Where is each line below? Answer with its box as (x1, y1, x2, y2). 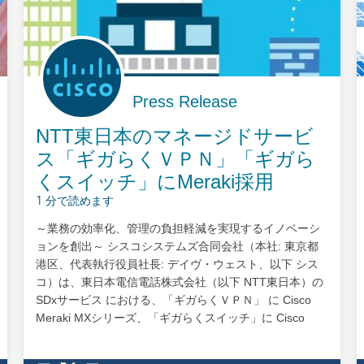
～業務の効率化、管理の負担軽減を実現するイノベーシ (36, 221, 321, 235)
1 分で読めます (36, 196, 115, 207)
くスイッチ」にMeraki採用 (36, 170, 275, 193)
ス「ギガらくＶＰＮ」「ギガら (36, 147, 316, 170)
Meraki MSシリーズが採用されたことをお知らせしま (36, 328, 308, 342)
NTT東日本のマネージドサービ (36, 124, 314, 147)
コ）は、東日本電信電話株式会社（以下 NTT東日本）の (36, 275, 324, 288)
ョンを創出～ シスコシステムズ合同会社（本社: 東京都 (36, 239, 319, 253)
